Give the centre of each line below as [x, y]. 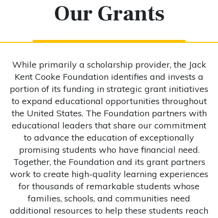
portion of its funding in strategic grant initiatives [109, 89]
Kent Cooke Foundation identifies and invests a [109, 76]
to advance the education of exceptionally [109, 137]
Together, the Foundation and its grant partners [109, 162]
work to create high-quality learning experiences [109, 174]
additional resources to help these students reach [109, 210]
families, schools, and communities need [109, 198]
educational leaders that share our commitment [109, 125]
